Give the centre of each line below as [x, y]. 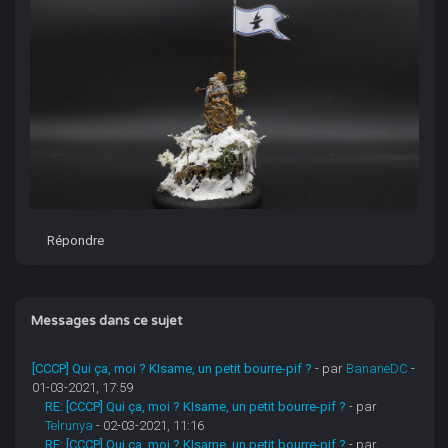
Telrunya [69, 426]
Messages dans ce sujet [106, 321]
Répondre [75, 241]
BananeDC [377, 369]
